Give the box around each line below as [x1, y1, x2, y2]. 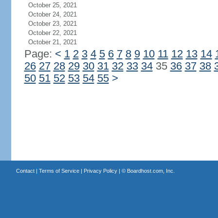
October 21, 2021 [28, 38, 77, 46]
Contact [16, 168, 35, 174]
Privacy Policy [83, 168, 117, 174]
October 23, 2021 [28, 20, 77, 27]
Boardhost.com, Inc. [127, 168, 175, 174]
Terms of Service [38, 168, 79, 174]
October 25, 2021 [28, 1, 77, 9]
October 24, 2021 [28, 11, 77, 18]
